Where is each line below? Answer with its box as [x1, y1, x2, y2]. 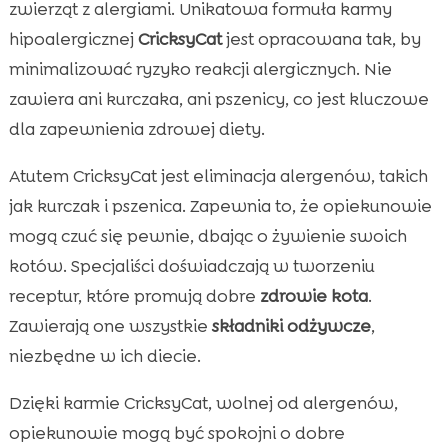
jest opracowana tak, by [221, 27, 421, 50]
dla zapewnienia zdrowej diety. [8, 117, 265, 140]
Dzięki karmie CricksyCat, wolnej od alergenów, [8, 391, 398, 414]
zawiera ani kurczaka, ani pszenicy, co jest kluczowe [8, 87, 429, 110]
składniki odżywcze [211, 314, 371, 337]
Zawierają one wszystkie [8, 314, 212, 337]
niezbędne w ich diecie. [8, 344, 201, 367]
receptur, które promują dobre [8, 284, 260, 307]
